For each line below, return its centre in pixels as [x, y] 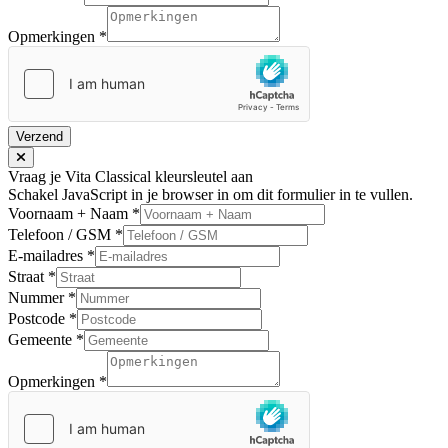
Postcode [38, 318]
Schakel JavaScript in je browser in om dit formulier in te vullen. [210, 194]
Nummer [38, 297]
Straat [28, 276]
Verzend [39, 136]
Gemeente [42, 339]
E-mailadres [47, 255]
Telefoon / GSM [61, 234]
